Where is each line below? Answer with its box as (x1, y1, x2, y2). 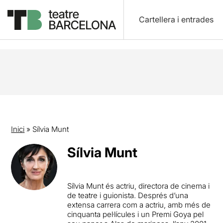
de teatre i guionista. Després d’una (67, 191, 189, 200)
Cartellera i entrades (138, 14, 214, 24)
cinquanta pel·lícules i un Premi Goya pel (67, 210, 204, 219)
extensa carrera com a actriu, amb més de (67, 200, 211, 210)
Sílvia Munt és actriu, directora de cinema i (67, 181, 210, 191)
